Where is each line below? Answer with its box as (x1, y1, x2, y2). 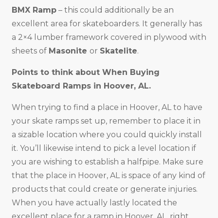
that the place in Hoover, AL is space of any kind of (12, 171, 205, 181)
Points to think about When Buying (12, 68, 160, 77)
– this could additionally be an (56, 5, 174, 15)
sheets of (12, 46, 49, 56)
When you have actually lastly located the (12, 198, 177, 208)
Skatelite (100, 46, 137, 56)
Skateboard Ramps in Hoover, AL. (12, 81, 151, 91)
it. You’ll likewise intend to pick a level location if (12, 144, 196, 153)
